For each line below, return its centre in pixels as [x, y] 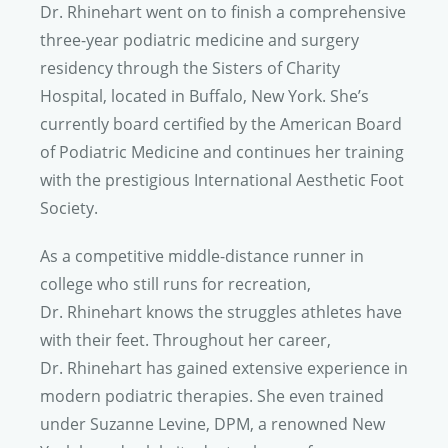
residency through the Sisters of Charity [190, 68]
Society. [69, 208]
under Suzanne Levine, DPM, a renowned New [212, 424]
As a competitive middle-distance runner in [202, 256]
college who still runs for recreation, [175, 284]
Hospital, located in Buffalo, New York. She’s [204, 96]
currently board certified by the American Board [221, 124]
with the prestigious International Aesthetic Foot [222, 180]
